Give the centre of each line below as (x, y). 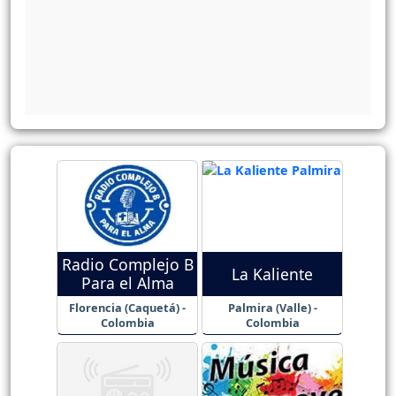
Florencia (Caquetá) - (127, 308)
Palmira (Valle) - (272, 308)
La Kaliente (272, 274)
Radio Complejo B (127, 265)
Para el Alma (127, 283)
